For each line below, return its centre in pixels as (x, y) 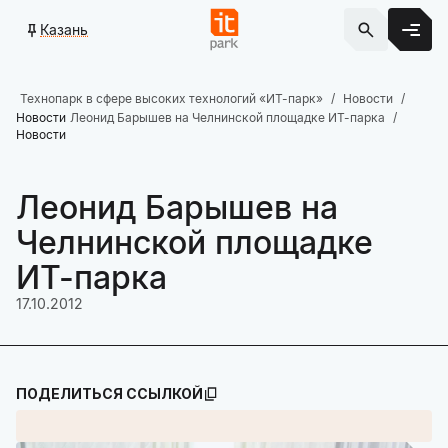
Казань (64, 29)
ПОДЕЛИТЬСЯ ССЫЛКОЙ (109, 393)
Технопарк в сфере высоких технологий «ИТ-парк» (171, 98)
